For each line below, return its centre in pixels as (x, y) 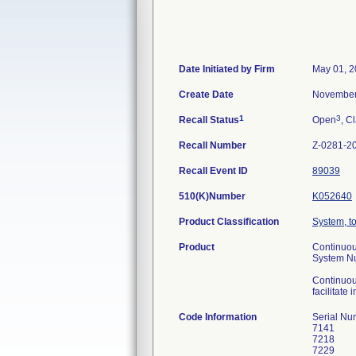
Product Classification (229, 222)
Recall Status (209, 120)
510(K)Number (212, 196)
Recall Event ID (213, 171)
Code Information (218, 317)
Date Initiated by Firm (227, 69)
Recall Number (213, 145)
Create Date (206, 95)
